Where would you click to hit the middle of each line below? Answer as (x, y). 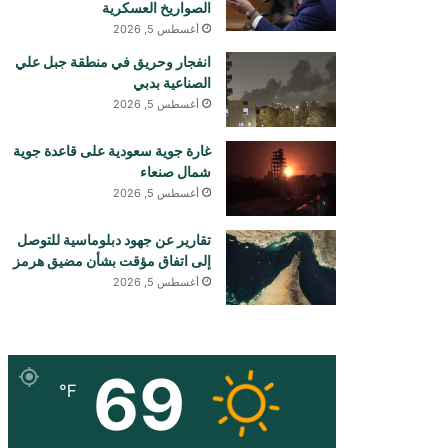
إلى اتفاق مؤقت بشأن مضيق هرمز (112, 261)
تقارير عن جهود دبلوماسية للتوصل (114, 240)
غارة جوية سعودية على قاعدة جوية (112, 151)
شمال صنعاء (175, 172)
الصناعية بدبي (172, 83)
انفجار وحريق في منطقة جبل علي (113, 62)
